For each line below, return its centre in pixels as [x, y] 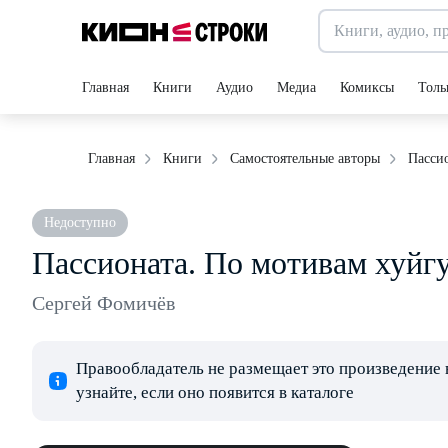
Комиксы [367, 87]
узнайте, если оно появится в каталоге [215, 392]
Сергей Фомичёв [103, 303]
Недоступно [80, 222]
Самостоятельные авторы [305, 158]
